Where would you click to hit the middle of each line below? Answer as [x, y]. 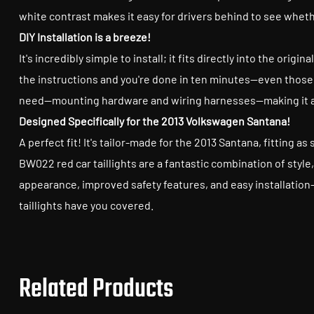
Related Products [96, 290]
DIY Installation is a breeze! [86, 37]
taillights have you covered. [86, 205]
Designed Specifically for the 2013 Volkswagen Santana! [156, 121]
